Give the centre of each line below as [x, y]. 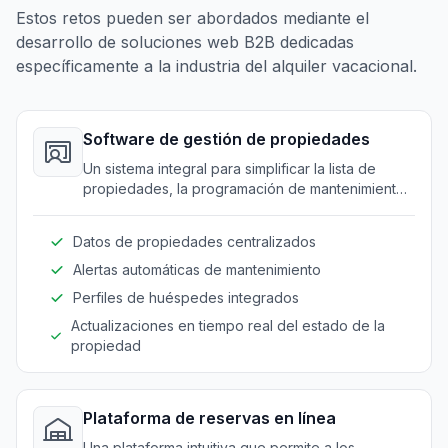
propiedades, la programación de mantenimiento [244, 188]
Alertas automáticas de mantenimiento [197, 269]
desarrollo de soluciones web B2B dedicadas [185, 41]
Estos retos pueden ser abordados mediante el [192, 17]
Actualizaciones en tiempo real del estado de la [227, 325]
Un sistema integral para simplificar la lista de [229, 168]
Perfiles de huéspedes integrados [186, 297]
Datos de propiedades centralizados [194, 241]
